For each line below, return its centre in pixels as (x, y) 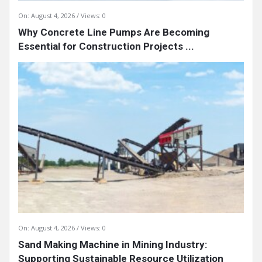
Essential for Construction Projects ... (106, 46)
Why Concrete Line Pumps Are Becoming (114, 32)
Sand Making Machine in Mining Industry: (113, 245)
